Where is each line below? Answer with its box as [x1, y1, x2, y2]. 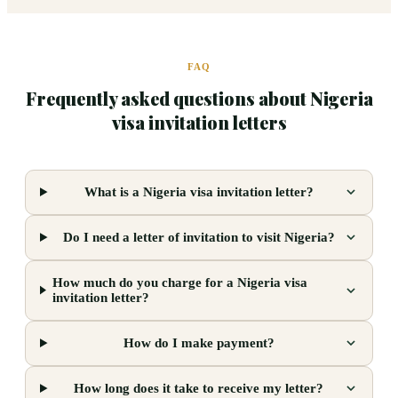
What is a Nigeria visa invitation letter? [84, 184, 314, 199]
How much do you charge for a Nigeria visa [52, 275, 308, 290]
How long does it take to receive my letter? [74, 380, 324, 395]
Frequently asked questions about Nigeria [25, 85, 373, 110]
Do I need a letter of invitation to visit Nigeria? [62, 229, 335, 244]
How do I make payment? [123, 335, 275, 350]
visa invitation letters [111, 109, 287, 134]
